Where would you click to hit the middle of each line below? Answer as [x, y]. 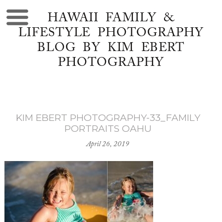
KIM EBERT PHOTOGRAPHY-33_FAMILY [108, 117]
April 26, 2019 [108, 144]
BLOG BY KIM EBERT [111, 48]
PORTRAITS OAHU [108, 128]
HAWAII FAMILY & [111, 18]
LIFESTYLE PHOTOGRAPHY [111, 33]
